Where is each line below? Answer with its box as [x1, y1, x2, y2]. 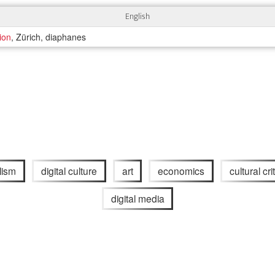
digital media [110, 191, 165, 205]
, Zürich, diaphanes [11, 31, 87, 44]
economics [158, 164, 205, 178]
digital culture [41, 164, 97, 178]
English [125, 9, 150, 24]
